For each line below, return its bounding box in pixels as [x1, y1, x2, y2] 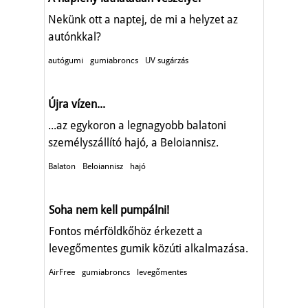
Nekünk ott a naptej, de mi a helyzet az [48, 12, 238, 26]
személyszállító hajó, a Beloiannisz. [48, 135, 219, 149]
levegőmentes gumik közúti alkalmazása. [49, 241, 248, 255]
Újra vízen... [48, 97, 105, 111]
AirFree [49, 267, 75, 277]
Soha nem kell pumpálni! [49, 203, 169, 217]
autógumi [48, 55, 83, 65]
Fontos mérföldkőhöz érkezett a [49, 224, 203, 238]
